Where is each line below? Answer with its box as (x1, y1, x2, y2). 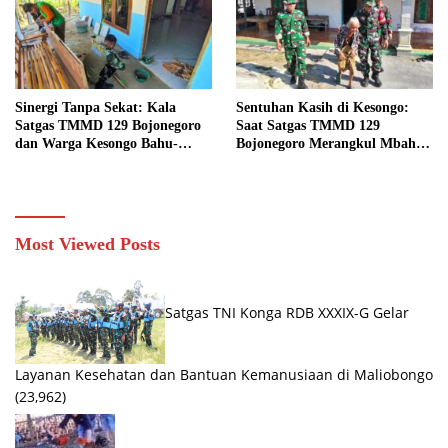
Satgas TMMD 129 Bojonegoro (15, 118, 201, 134)
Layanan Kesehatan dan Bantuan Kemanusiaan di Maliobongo (15, 365, 433, 385)
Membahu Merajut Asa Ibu (15, 154, 181, 170)
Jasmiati (15, 172, 66, 188)
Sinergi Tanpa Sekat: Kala (15, 100, 176, 116)
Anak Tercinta (236, 172, 323, 188)
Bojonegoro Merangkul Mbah (236, 136, 416, 152)
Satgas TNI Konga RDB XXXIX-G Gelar (165, 303, 409, 323)
